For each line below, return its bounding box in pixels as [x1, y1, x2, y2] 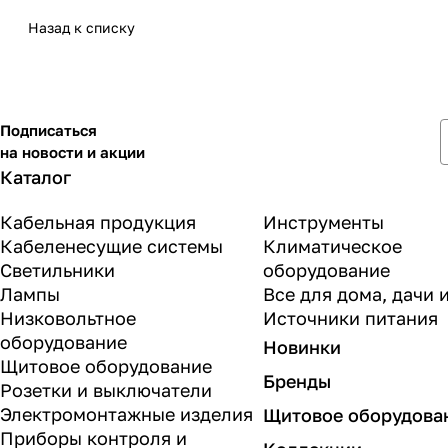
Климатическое [263, 235, 403, 258]
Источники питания [263, 307, 439, 330]
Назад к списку [28, 19, 135, 37]
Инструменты [263, 211, 385, 234]
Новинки [263, 336, 342, 359]
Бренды [263, 370, 332, 393]
